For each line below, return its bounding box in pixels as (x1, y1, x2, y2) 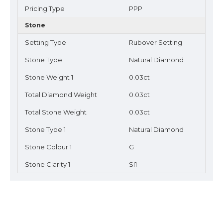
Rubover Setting (129, 38, 182, 46)
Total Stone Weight (25, 108, 87, 116)
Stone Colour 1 (25, 143, 72, 151)
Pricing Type (25, 4, 65, 12)
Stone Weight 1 (25, 73, 73, 81)
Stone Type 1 (25, 125, 66, 133)
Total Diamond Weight (25, 91, 97, 99)
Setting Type (25, 38, 66, 46)
